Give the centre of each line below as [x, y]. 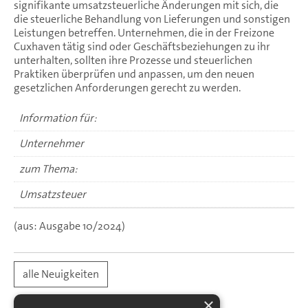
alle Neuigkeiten [61, 274]
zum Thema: [48, 168]
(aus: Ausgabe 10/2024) [69, 225]
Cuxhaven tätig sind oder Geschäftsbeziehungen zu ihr [142, 46]
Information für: [58, 118]
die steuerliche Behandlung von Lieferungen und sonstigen [152, 19]
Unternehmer [52, 143]
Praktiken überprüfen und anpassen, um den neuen [134, 74]
